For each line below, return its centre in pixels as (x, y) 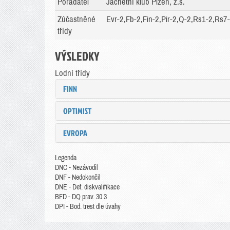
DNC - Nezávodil (76, 168)
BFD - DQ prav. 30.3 (81, 197)
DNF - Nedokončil (78, 177)
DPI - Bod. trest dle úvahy (88, 207)
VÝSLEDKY (77, 56)
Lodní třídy (72, 73)
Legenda (66, 158)
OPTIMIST (77, 111)
